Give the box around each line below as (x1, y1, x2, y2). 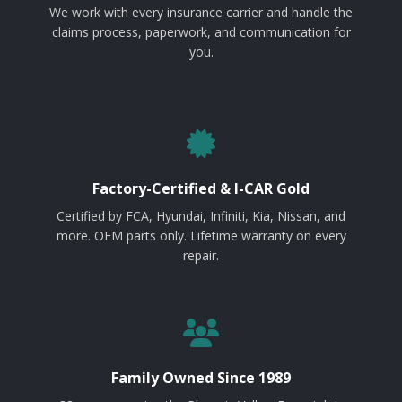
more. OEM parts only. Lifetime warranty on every (56, 227, 346, 245)
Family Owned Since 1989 (111, 368, 291, 389)
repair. (183, 247, 219, 265)
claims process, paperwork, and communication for (51, 23, 351, 41)
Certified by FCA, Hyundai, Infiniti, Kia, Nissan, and (57, 207, 345, 225)
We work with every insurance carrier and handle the (49, 4, 353, 22)
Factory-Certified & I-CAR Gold (92, 179, 310, 199)
